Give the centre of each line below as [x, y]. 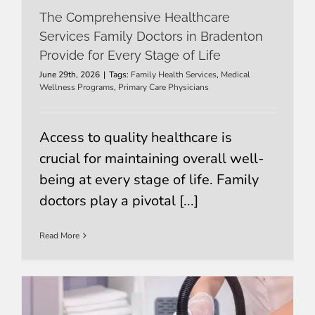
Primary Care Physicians [163, 87]
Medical [235, 74]
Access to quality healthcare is [135, 137]
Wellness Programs [76, 87]
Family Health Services [173, 74]
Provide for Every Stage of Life [130, 55]
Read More [59, 235]
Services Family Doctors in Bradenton [151, 36]
